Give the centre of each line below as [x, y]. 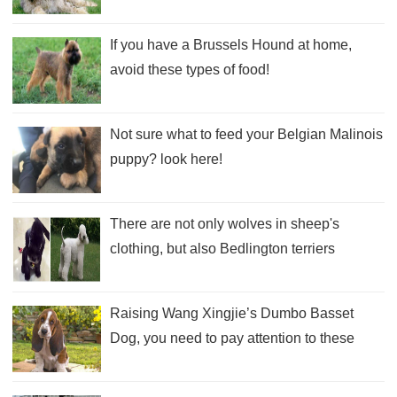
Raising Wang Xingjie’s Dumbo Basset [232, 313]
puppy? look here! [166, 159]
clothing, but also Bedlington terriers [222, 248]
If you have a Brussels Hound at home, [231, 44]
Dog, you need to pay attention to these [232, 338]
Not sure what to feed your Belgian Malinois [246, 134]
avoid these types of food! [190, 69]
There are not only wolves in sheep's [225, 223]
